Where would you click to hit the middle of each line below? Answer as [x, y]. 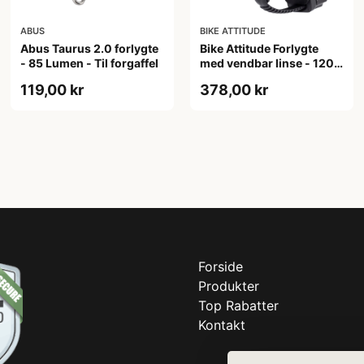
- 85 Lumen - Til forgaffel [90, 63]
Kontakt [222, 325]
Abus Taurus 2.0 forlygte [90, 48]
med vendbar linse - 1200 [271, 63]
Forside [221, 266]
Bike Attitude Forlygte [259, 48]
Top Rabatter [238, 305]
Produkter [229, 286]
